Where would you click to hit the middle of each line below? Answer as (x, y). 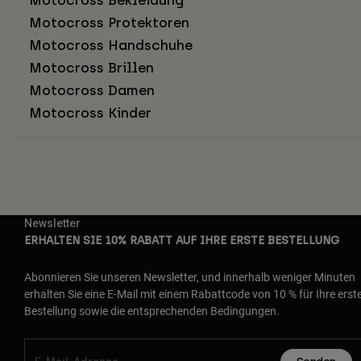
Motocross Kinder (90, 112)
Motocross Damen (92, 90)
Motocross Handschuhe (111, 45)
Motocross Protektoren (109, 22)
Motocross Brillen (91, 67)
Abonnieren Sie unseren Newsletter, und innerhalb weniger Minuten (190, 276)
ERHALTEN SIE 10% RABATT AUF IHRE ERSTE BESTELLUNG (182, 240)
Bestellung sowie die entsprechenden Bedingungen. (152, 310)
